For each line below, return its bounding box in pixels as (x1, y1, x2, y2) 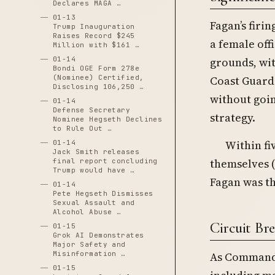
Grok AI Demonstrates (52, 231, 144, 239)
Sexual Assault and (52, 198, 135, 207)
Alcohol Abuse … (52, 207, 122, 216)
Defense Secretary (52, 106, 131, 114)
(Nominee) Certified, (52, 73, 144, 82)
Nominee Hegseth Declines (52, 115, 163, 123)
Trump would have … (52, 166, 135, 174)
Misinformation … (52, 249, 126, 258)
